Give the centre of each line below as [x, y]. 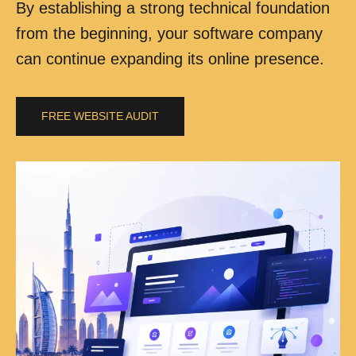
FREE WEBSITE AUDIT [100, 116]
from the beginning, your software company [169, 33]
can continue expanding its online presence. [170, 58]
